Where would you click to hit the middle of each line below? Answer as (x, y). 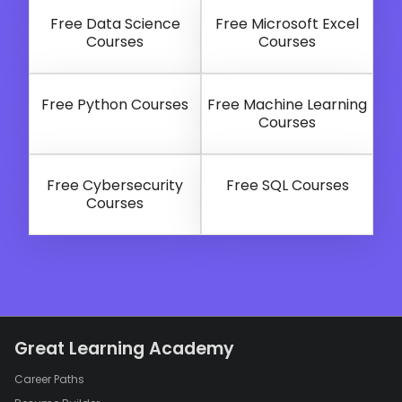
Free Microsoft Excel (287, 24)
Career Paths (49, 380)
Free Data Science (115, 24)
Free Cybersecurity (115, 186)
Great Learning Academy (124, 349)
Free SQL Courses (287, 186)
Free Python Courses (115, 105)
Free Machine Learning (287, 105)
